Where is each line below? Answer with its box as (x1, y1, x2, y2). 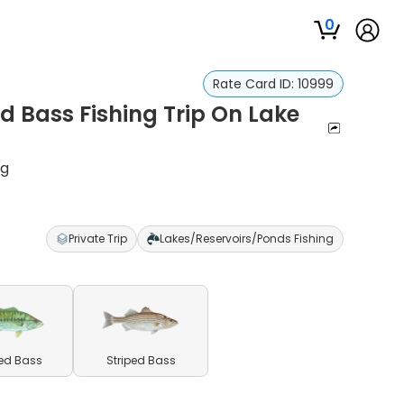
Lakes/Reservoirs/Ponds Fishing (159, 231, 334, 246)
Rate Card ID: (212, 75, 298, 93)
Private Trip (68, 231, 127, 246)
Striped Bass (106, 353, 176, 368)
